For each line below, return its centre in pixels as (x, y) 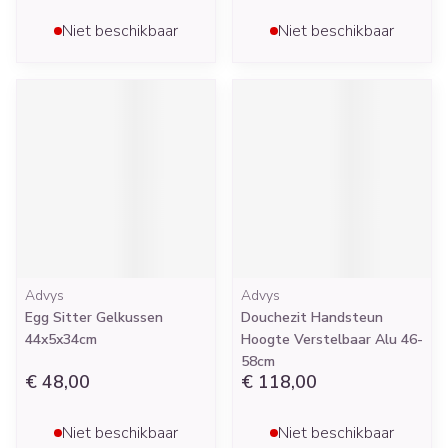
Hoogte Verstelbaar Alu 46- (332, 339)
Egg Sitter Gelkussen (94, 317)
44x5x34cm (61, 339)
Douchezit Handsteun (312, 317)
